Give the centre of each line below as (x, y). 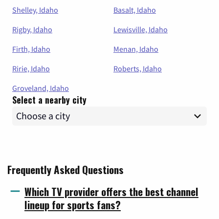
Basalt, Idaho (135, 10)
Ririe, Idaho (31, 68)
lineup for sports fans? (73, 204)
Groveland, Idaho (41, 88)
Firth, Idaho (31, 49)
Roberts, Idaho (138, 68)
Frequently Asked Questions (66, 169)
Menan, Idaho (136, 49)
